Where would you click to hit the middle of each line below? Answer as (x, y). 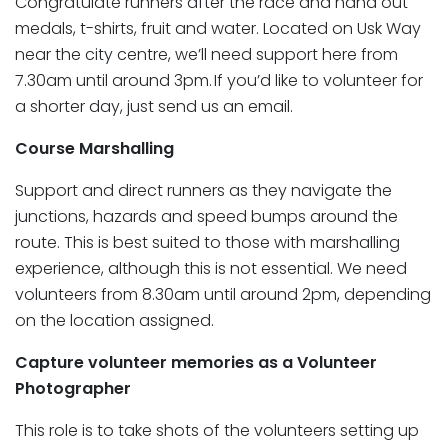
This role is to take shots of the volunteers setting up (217, 430)
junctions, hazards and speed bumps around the (206, 216)
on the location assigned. (119, 320)
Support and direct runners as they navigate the (203, 190)
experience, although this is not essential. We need (211, 268)
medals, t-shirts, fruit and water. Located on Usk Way (218, 28)
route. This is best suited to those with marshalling (207, 242)
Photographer (73, 388)
